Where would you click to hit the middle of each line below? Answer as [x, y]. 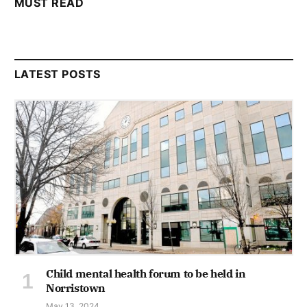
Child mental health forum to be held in [146, 274]
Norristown [76, 288]
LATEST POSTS [58, 74]
